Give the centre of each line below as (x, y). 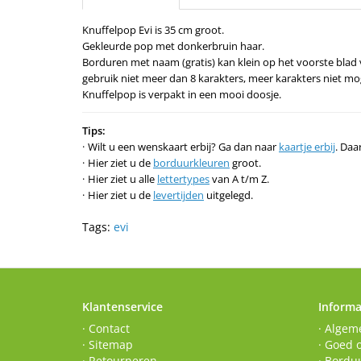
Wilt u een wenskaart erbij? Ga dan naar (183, 146)
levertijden (178, 195)
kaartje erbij (307, 146)
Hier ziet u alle (122, 178)
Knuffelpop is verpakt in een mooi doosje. (182, 94)
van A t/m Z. (239, 178)
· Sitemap (108, 344)
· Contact (106, 328)
